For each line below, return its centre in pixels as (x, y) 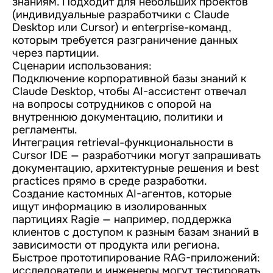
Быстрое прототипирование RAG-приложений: (136, 258)
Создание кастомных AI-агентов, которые (122, 194)
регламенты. (45, 130)
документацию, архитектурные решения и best (136, 168)
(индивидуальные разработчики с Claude (121, 15)
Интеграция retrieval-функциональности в (123, 143)
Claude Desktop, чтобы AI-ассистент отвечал (129, 91)
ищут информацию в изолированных (109, 207)
